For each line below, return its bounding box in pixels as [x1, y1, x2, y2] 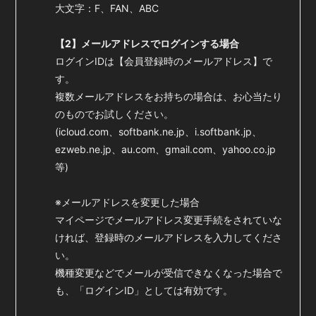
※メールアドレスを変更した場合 [55, 196, 200, 208]
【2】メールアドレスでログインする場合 [55, 37, 240, 49]
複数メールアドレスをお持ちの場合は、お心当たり [55, 90, 283, 102]
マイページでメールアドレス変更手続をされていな [55, 214, 283, 226]
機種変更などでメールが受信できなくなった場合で [55, 267, 283, 279]
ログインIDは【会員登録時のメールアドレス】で [55, 55, 273, 67]
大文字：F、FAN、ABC [55, 2, 159, 14]
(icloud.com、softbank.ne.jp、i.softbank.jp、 [55, 126, 262, 138]
